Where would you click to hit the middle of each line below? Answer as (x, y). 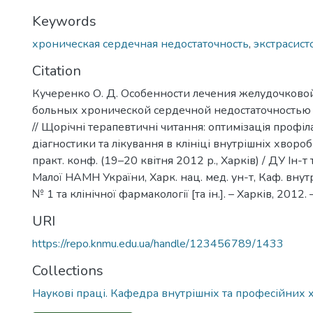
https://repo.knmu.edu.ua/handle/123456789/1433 (158, 244)
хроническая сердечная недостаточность (140, 44)
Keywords (64, 21)
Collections (68, 271)
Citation (57, 71)
